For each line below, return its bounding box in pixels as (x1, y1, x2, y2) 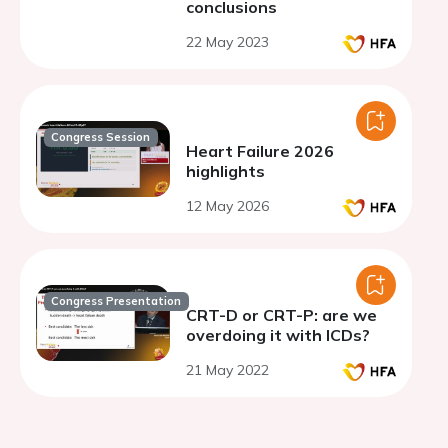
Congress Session (51, 130, 151, 145)
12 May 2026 (186, 197, 269, 215)
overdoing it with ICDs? (186, 325, 370, 345)
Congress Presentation (51, 294, 182, 309)
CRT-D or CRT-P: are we (186, 305, 377, 325)
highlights (186, 161, 265, 181)
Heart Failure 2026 (186, 141, 334, 161)
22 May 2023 (186, 33, 269, 51)
